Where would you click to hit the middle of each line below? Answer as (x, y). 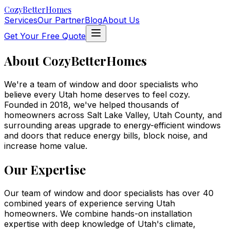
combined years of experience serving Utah (90, 203)
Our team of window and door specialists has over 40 (109, 193)
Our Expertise (45, 169)
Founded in (27, 104)
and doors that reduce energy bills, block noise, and (106, 135)
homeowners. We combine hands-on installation (98, 213)
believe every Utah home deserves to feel (87, 94)
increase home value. (46, 146)
